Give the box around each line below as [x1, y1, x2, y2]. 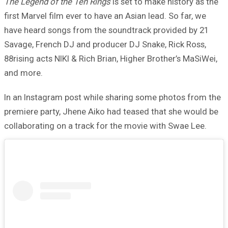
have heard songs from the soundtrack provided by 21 [4, 25, 209, 36]
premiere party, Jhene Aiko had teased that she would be [4, 106, 218, 117]
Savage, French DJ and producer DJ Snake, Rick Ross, [4, 39, 206, 50]
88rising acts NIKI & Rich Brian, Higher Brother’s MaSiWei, [4, 53, 217, 64]
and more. [4, 68, 43, 78]
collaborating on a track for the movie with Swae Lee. [4, 121, 207, 131]
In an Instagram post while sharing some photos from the [4, 92, 221, 103]
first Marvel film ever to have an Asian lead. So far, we [4, 11, 206, 21]
